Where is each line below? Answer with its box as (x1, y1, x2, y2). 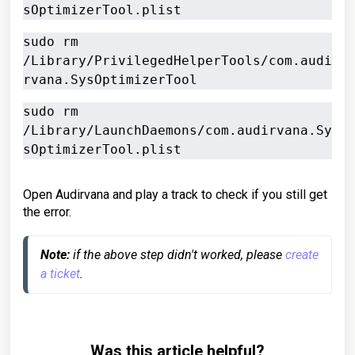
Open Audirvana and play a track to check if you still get (23, 187, 327, 202)
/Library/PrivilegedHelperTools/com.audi (23, 53, 332, 68)
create (285, 247, 319, 262)
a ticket (40, 266, 80, 281)
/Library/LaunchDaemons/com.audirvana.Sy (23, 123, 332, 138)
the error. (23, 204, 71, 219)
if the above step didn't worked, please (70, 247, 285, 262)
